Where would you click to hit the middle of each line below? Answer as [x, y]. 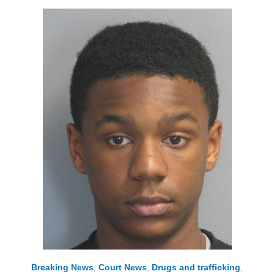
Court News [123, 268]
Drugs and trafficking [196, 268]
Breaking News [62, 268]
